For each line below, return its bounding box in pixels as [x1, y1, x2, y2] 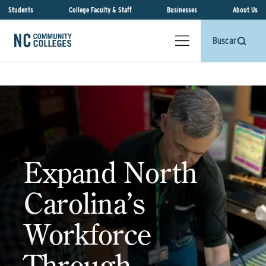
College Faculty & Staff [68, 5, 132, 14]
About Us [232, 5, 258, 14]
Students [8, 5, 33, 14]
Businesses [167, 5, 198, 14]
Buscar [213, 35, 236, 46]
